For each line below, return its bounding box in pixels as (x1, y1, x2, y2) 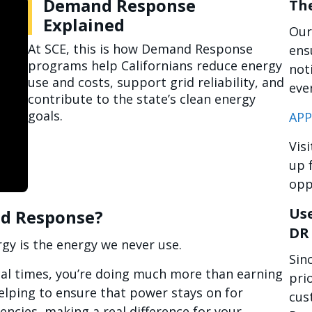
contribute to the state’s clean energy (28, 91, 256, 107)
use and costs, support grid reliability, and (28, 74, 284, 91)
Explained (43, 13, 125, 36)
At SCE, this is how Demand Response (28, 40, 253, 57)
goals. (28, 107, 66, 124)
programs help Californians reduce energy (28, 57, 282, 74)
